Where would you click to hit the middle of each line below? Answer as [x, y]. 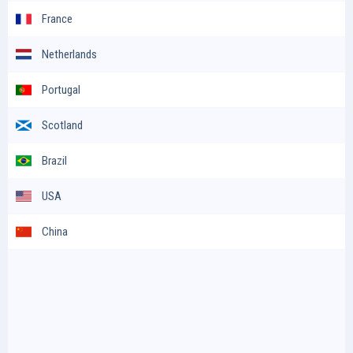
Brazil [54, 160]
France [57, 19]
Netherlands [69, 54]
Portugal [61, 89]
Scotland [62, 125]
